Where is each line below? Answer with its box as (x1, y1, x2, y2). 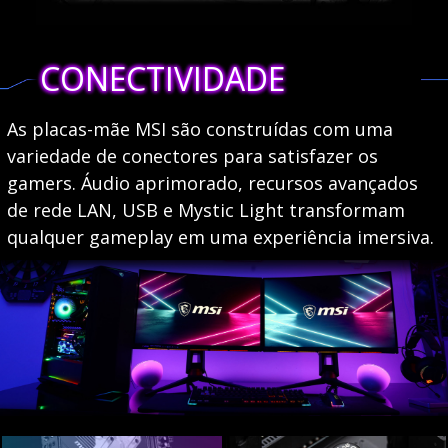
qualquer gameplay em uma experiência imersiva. (6, 225, 434, 250)
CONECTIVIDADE (40, 57, 286, 101)
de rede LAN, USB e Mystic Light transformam (6, 198, 405, 223)
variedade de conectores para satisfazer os (6, 144, 378, 169)
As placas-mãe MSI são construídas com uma (6, 117, 393, 142)
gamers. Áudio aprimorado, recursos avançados (6, 171, 418, 196)
